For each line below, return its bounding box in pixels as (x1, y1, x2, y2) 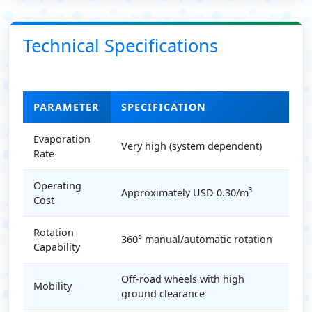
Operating (33, 178, 81, 192)
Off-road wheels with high (121, 272, 244, 286)
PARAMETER (33, 100, 100, 114)
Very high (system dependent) (121, 139, 262, 153)
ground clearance (121, 286, 205, 300)
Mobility (33, 279, 72, 292)
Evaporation (33, 132, 91, 146)
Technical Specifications (23, 33, 218, 58)
